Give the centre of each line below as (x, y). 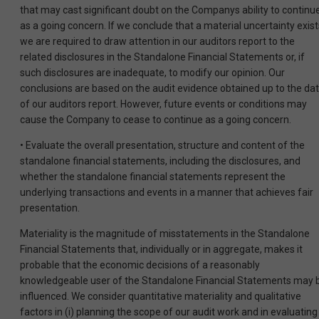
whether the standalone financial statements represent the (153, 177)
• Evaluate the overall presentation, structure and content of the (162, 146)
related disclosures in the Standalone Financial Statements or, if (162, 57)
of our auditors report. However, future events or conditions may (163, 104)
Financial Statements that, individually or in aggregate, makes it (161, 250)
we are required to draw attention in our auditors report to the (157, 42)
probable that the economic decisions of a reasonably (140, 265)
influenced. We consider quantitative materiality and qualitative (161, 297)
